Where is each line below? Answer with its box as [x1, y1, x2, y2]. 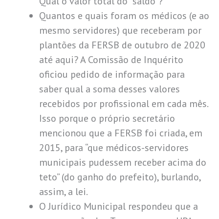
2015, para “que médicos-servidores [39, 141, 189, 154]
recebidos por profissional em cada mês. [39, 97, 208, 110]
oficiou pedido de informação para [39, 67, 185, 81]
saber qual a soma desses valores [39, 82, 180, 95]
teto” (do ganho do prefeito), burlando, [39, 170, 200, 183]
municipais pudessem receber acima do [39, 155, 206, 169]
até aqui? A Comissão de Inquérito [39, 53, 183, 66]
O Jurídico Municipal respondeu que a [39, 199, 198, 213]
